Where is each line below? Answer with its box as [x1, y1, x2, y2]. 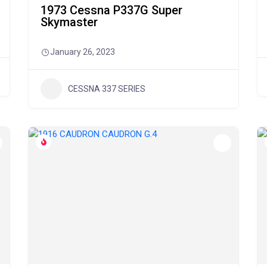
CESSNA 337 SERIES [68, 83, 146, 94]
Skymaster [41, 15, 98, 29]
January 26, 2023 [50, 47, 116, 57]
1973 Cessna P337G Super [41, 3, 183, 17]
